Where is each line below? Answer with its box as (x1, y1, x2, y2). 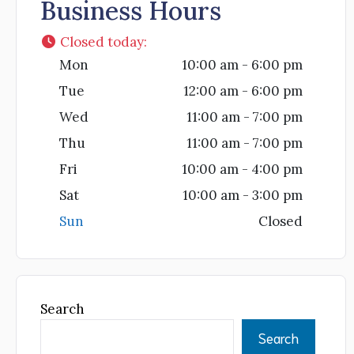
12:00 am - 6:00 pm (183, 82, 303, 100)
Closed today (60, 33, 145, 51)
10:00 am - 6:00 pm (182, 56, 303, 74)
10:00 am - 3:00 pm (183, 186, 303, 205)
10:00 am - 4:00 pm (182, 160, 303, 179)
